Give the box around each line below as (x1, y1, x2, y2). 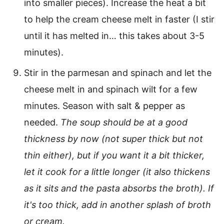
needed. (24, 117, 60, 128)
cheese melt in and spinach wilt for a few (24, 84, 197, 95)
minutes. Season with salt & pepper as (24, 100, 185, 111)
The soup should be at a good (60, 117, 187, 128)
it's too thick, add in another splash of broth (24, 199, 211, 210)
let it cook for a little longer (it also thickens (24, 166, 210, 177)
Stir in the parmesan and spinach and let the (24, 67, 211, 78)
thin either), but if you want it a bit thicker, (24, 150, 204, 161)
